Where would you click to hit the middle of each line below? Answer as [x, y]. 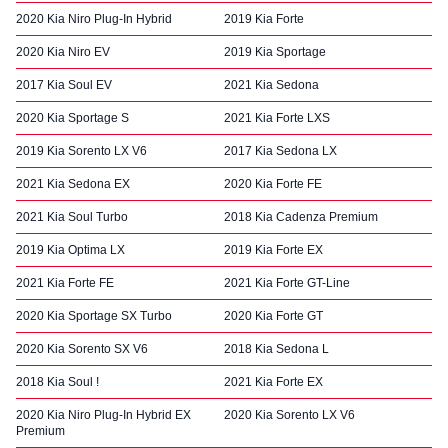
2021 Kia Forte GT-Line [287, 282]
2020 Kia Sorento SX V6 [82, 348]
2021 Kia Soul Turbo [72, 216]
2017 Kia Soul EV [64, 84]
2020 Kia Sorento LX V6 [289, 414]
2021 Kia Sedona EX [73, 183]
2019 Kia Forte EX [273, 249]
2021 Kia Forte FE [65, 282]
